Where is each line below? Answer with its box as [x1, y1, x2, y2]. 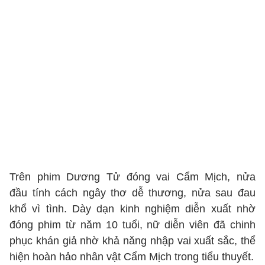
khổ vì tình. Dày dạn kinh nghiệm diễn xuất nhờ [9, 203, 256, 215]
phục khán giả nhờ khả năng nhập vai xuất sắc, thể [9, 235, 256, 247]
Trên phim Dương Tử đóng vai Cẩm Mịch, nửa [9, 171, 256, 183]
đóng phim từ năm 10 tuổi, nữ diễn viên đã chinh [9, 219, 256, 231]
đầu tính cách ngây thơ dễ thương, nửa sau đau [9, 187, 256, 199]
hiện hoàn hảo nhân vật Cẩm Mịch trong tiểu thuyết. [9, 251, 254, 263]
